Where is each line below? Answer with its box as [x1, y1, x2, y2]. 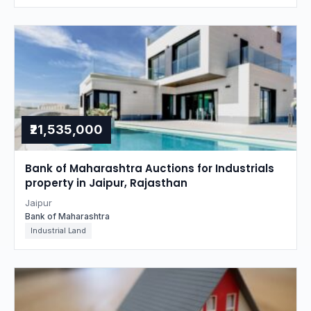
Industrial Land [31, 226, 86, 235]
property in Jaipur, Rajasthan [25, 176, 187, 190]
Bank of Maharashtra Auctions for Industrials [25, 161, 274, 176]
